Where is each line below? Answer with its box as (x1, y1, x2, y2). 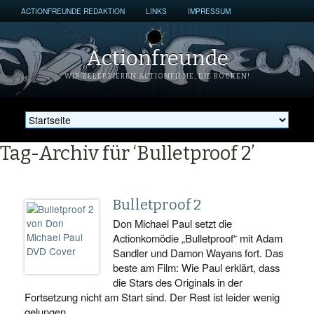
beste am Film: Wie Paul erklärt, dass (113, 260, 280, 275)
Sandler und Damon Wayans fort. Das (113, 245, 283, 260)
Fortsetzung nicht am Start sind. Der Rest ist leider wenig (25, 289, 280, 304)
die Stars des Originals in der (113, 275, 243, 289)
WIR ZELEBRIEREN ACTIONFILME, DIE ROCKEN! (64, 72, 250, 81)
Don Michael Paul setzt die (113, 216, 232, 231)
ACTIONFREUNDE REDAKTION (21, 6, 125, 16)
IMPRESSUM (188, 6, 231, 16)
